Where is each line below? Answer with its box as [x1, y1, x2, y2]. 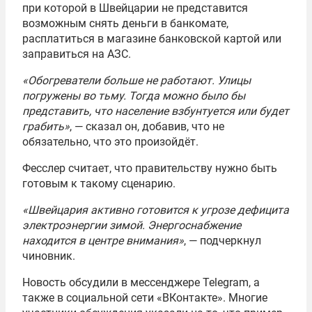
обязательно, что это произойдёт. [22, 135, 198, 148]
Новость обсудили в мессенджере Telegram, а [22, 276, 260, 289]
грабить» [22, 120, 70, 133]
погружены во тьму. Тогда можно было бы [22, 89, 245, 102]
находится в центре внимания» [22, 234, 184, 247]
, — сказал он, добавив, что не [70, 120, 224, 133]
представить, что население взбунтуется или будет [22, 104, 289, 118]
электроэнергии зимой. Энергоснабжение [22, 219, 241, 232]
